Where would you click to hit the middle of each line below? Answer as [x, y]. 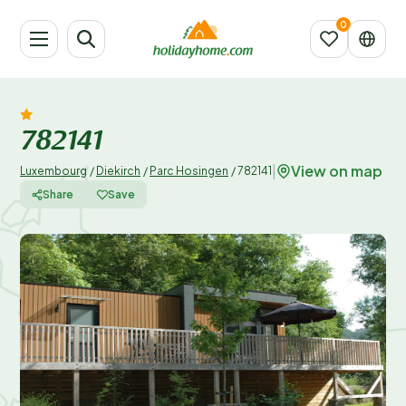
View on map [337, 170]
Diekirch [118, 171]
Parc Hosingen [189, 171]
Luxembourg [53, 171]
